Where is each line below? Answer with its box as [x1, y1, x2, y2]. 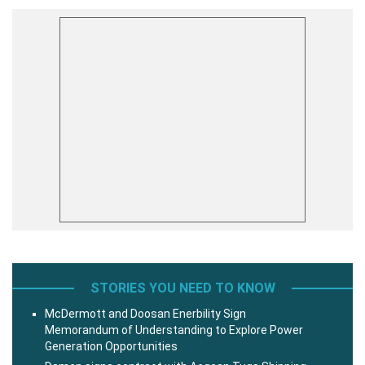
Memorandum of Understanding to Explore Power [45, 323, 303, 336]
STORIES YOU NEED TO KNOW [90, 279, 275, 296]
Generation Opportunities [45, 339, 178, 353]
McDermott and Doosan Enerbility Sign [45, 306, 246, 320]
